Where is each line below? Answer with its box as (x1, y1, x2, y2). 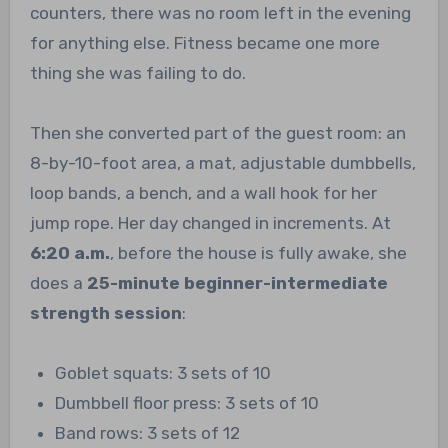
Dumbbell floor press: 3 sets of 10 (55, 393, 320, 414)
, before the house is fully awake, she (109, 243, 407, 264)
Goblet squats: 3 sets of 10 (55, 363, 272, 384)
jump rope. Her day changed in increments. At (29, 213, 391, 234)
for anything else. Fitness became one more (29, 33, 380, 54)
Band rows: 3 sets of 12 (55, 423, 241, 444)
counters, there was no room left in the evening (29, 3, 411, 24)
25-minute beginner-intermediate (86, 273, 388, 294)
